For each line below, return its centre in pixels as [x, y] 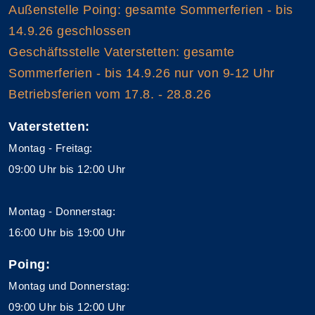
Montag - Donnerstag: [62, 211]
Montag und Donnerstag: [69, 285]
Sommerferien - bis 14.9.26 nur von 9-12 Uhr [142, 73]
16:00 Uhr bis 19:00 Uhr [67, 232]
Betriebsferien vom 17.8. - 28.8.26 [110, 94]
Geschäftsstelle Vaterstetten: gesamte [122, 52]
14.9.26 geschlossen [70, 31]
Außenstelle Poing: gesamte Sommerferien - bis [151, 9]
